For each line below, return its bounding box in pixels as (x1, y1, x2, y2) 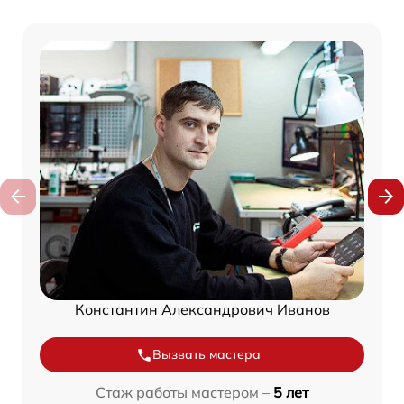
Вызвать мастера (152, 346, 261, 363)
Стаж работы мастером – (96, 383, 270, 402)
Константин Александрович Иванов (74, 300, 330, 319)
